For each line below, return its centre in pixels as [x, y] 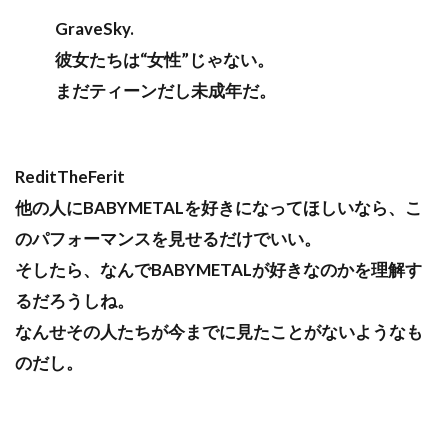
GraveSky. [94, 29]
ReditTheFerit [70, 177]
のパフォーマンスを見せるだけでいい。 [168, 239]
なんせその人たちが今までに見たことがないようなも [219, 332]
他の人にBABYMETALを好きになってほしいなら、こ [218, 208]
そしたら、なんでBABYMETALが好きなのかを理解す [218, 270]
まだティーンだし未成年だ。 [165, 91]
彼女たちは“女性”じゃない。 [164, 60]
